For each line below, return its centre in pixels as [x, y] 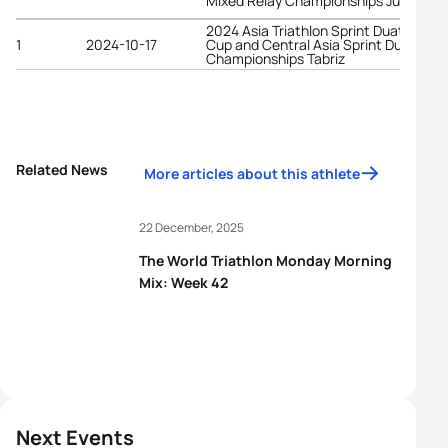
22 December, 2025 [191, 227]
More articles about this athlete [252, 173]
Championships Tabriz [275, 58]
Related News [62, 169]
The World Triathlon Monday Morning [265, 260]
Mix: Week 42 [183, 282]
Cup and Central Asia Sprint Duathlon [324, 44]
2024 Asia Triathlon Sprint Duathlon [318, 30]
